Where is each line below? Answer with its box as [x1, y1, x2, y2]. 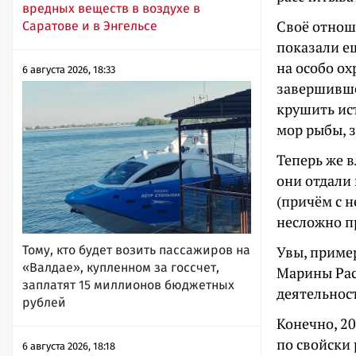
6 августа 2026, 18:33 [22, 64, 115, 76]
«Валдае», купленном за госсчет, [22, 260, 219, 275]
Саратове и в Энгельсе [22, 18, 157, 34]
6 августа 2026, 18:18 [22, 340, 115, 352]
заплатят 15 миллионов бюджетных [22, 277, 234, 292]
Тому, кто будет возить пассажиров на [22, 242, 250, 257]
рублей [22, 295, 66, 310]
